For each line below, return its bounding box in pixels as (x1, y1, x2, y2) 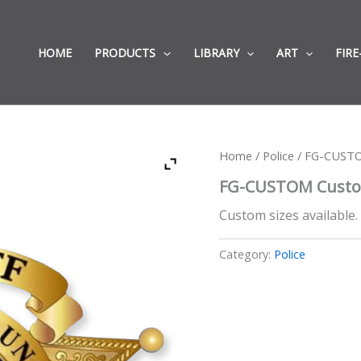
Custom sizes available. (219, 205, 358, 224)
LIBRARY (193, 45, 239, 60)
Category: (219, 246, 274, 262)
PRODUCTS (94, 45, 156, 60)
